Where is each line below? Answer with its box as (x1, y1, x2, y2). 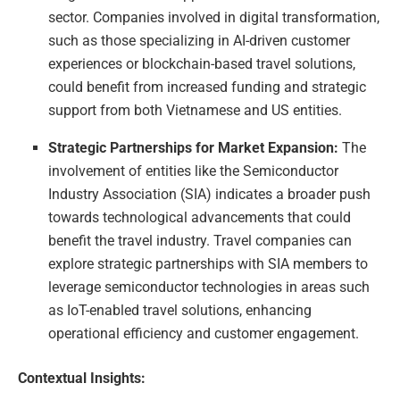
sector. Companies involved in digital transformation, (48, 8, 380, 26)
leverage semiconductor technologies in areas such (48, 278, 371, 296)
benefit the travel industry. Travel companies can (48, 231, 353, 249)
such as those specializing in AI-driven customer (48, 31, 351, 49)
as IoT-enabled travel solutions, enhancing (48, 301, 312, 319)
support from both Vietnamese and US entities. (48, 101, 343, 119)
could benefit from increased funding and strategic (48, 78, 367, 96)
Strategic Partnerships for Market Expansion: (48, 138, 339, 156)
